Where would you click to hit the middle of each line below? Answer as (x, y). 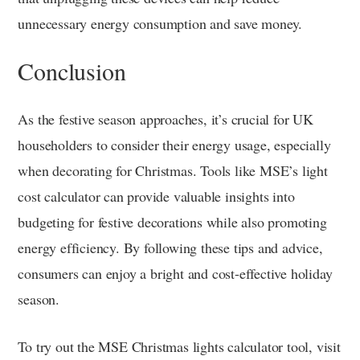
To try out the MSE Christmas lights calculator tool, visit (179, 347)
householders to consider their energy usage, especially (174, 145)
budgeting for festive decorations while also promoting (172, 222)
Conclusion (72, 71)
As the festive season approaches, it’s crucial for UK (166, 119)
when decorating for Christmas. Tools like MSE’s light (173, 171)
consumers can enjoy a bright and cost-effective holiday (175, 274)
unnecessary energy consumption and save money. (160, 24)
